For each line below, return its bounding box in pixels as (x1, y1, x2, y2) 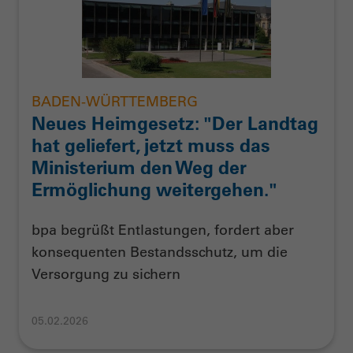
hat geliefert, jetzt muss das (32, 133, 270, 157)
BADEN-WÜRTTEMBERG (32, 92, 198, 110)
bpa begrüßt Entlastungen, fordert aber (32, 221, 294, 239)
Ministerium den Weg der (32, 155, 247, 179)
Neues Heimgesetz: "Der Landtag (32, 111, 318, 135)
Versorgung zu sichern (32, 266, 180, 283)
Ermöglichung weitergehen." (32, 177, 277, 201)
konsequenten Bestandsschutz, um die (32, 243, 288, 261)
